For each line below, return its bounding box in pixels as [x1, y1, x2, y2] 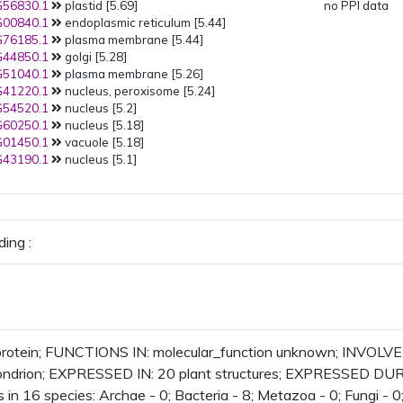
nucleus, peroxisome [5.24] [62, 84, 216, 98]
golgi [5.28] [62, 49, 128, 64]
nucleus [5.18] [62, 118, 145, 132]
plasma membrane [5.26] [62, 67, 204, 81]
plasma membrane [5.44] [62, 32, 204, 47]
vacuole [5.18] [62, 135, 145, 149]
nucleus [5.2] [62, 101, 138, 115]
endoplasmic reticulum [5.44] [62, 15, 227, 30]
